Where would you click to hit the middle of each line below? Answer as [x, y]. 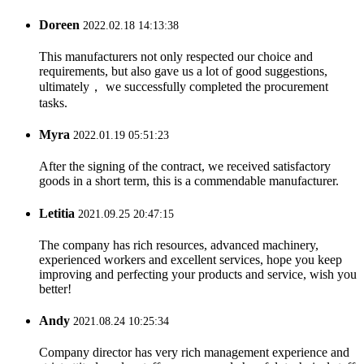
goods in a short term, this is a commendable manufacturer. [189, 181]
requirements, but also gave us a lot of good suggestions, [183, 71]
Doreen [59, 24]
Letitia [57, 213]
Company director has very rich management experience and [194, 353]
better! [55, 288]
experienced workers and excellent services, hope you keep [191, 259]
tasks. [53, 102]
